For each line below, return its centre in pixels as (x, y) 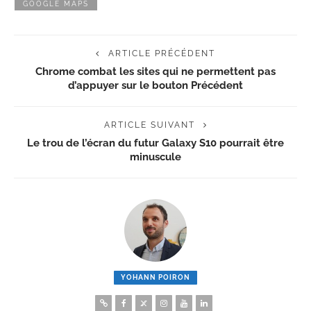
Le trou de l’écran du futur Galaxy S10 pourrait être (155, 142)
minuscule (155, 156)
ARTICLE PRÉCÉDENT (162, 53)
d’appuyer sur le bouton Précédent (155, 85)
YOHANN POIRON (155, 277)
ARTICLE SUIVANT (149, 125)
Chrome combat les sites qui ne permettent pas (155, 71)
